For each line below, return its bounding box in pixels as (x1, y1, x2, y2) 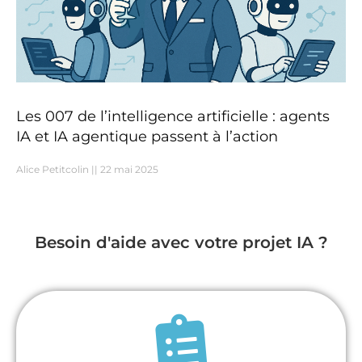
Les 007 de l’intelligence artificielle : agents (16, 107, 330, 126)
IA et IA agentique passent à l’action (16, 128, 278, 146)
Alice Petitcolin (16, 163, 91, 176)
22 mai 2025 (98, 163, 158, 176)
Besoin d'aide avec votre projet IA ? (34, 233, 328, 253)
